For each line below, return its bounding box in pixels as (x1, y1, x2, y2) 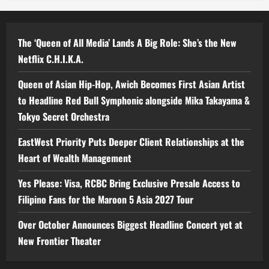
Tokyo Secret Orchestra (18, 109, 109, 124)
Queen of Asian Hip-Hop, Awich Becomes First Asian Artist (18, 76, 245, 91)
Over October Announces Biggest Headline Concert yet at (18, 217, 243, 232)
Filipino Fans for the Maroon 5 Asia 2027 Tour (18, 192, 193, 207)
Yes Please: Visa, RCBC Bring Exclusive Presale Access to (18, 175, 240, 190)
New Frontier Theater (18, 233, 101, 248)
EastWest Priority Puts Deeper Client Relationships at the (18, 134, 244, 149)
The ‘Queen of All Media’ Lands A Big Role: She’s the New (18, 35, 237, 50)
